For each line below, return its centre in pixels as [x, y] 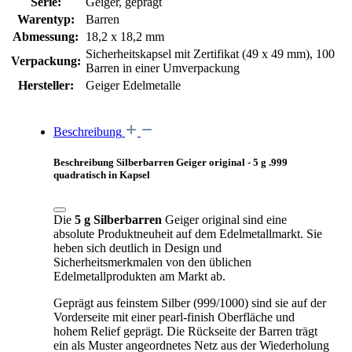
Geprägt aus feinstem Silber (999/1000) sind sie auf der [190, 303]
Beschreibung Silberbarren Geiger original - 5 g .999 [170, 163]
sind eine [265, 220]
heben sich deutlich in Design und [137, 248]
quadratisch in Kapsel [102, 175]
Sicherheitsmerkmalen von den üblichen [152, 262]
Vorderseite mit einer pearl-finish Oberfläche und [174, 317]
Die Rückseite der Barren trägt [242, 332]
